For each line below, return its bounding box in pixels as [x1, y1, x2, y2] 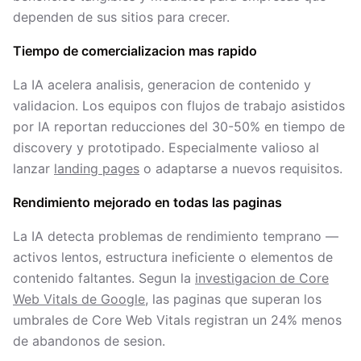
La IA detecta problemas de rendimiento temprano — [13, 228, 338, 244]
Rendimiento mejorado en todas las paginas [13, 194, 282, 210]
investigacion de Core [195, 270, 329, 286]
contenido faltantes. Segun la [13, 270, 195, 286]
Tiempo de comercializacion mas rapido [13, 43, 257, 59]
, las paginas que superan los [145, 291, 322, 307]
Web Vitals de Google [13, 291, 145, 307]
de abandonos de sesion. [13, 333, 165, 349]
